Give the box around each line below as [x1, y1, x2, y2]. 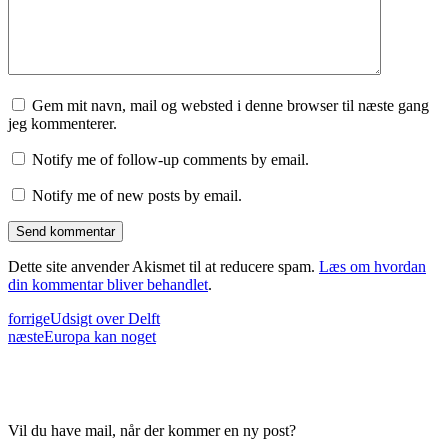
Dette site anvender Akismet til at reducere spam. [8, 258, 319, 276]
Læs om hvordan [319, 258, 426, 276]
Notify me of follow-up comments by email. [32, 151, 309, 169]
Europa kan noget [44, 328, 156, 346]
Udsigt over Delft [50, 310, 160, 328]
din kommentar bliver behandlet [8, 276, 208, 294]
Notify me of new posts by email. [32, 187, 242, 205]
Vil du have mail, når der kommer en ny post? [8, 422, 296, 440]
